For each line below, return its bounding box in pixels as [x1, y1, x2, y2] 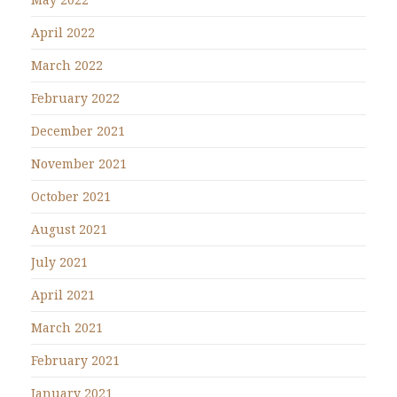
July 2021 [31, 253, 88, 271]
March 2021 [31, 319, 103, 337]
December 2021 [31, 122, 125, 140]
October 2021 [31, 188, 111, 206]
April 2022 [31, 24, 95, 42]
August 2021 [31, 221, 107, 238]
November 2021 [31, 155, 127, 173]
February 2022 [31, 90, 120, 107]
